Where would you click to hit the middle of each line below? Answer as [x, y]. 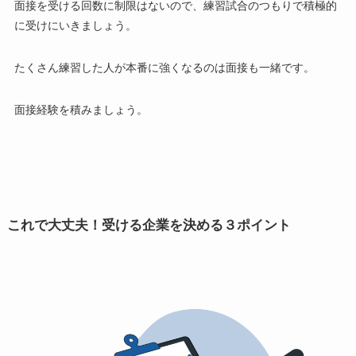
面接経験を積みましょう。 [81, 110]
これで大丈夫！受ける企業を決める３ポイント [149, 225]
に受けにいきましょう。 [75, 26]
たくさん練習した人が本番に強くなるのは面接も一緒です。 [164, 68]
